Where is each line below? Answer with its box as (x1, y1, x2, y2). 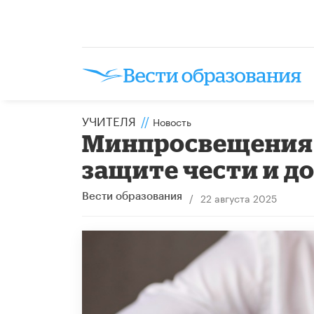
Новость (153, 113, 191, 129)
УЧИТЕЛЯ (82, 110, 136, 129)
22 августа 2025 (200, 189, 277, 205)
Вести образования (82, 191, 182, 202)
